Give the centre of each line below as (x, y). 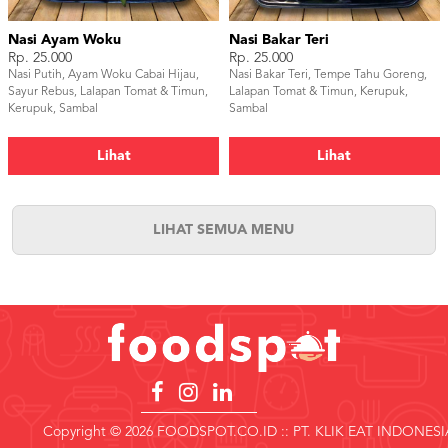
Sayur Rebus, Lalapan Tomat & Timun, (108, 92)
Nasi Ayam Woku (65, 40)
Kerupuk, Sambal (53, 109)
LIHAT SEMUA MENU (224, 230)
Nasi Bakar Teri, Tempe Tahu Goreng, (328, 75)
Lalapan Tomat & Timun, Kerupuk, (318, 92)
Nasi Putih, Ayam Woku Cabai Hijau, (104, 75)
